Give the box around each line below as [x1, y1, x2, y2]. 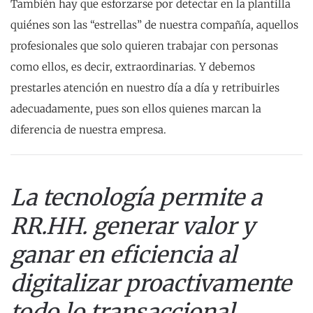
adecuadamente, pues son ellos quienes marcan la [10, 102, 261, 116]
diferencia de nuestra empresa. [10, 123, 166, 137]
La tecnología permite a [10, 183, 262, 212]
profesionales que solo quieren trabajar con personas [10, 39, 278, 53]
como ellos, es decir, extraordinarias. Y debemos [10, 60, 255, 74]
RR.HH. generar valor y [10, 212, 255, 241]
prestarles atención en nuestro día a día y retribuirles [10, 81, 279, 95]
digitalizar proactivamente [10, 269, 291, 298]
